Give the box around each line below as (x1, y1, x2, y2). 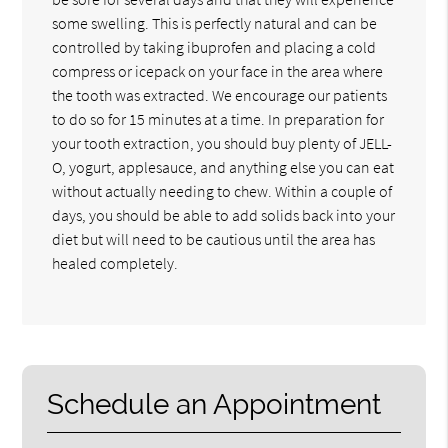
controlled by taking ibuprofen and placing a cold (52, 36, 377, 57)
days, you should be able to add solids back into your (52, 204, 396, 225)
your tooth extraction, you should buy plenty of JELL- (52, 132, 393, 153)
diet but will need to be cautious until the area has (52, 228, 376, 249)
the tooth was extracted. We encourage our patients (52, 84, 388, 105)
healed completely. (52, 252, 179, 273)
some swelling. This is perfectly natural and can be (52, 12, 378, 33)
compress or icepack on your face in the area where (52, 60, 384, 81)
